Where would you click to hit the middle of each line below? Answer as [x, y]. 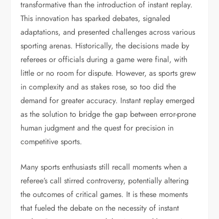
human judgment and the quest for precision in [97, 128]
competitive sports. [52, 142]
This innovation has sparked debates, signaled [96, 18]
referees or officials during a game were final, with [104, 59]
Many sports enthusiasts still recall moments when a [104, 167]
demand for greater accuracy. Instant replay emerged [108, 100]
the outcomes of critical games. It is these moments [104, 194]
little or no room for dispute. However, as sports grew [109, 73]
